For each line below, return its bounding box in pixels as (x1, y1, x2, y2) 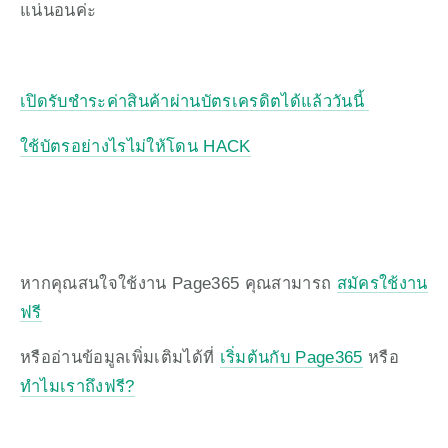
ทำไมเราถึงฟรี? (20, 377, 135, 396)
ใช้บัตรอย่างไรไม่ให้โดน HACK (20, 137, 251, 156)
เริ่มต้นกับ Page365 (219, 348, 363, 367)
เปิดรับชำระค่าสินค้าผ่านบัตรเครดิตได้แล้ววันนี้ (20, 91, 370, 110)
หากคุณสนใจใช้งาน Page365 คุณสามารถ (20, 273, 337, 292)
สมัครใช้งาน (336, 273, 428, 292)
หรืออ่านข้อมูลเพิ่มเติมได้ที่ (20, 348, 220, 367)
